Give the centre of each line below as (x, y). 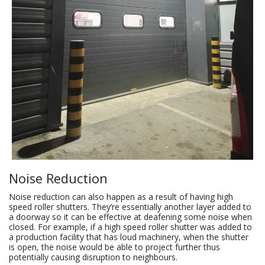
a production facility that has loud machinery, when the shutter (129, 237)
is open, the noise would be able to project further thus (114, 247)
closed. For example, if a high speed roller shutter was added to (130, 227)
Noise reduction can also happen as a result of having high (121, 197)
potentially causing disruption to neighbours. (94, 257)
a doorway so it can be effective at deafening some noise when (130, 217)
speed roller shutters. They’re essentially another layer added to (130, 207)
